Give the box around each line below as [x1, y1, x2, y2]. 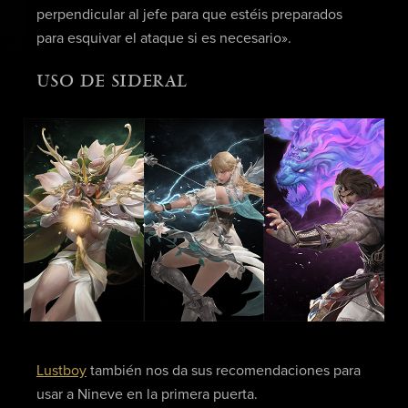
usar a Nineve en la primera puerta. [36, 387, 258, 403]
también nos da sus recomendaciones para [86, 363, 361, 379]
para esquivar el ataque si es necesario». [36, 30, 291, 46]
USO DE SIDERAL [36, 71, 188, 92]
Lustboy [36, 363, 87, 379]
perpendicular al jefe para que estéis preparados [36, 6, 342, 22]
